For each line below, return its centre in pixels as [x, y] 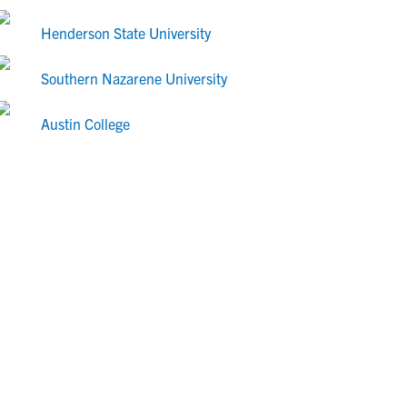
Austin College [85, 124]
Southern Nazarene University [134, 78]
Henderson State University [126, 33]
